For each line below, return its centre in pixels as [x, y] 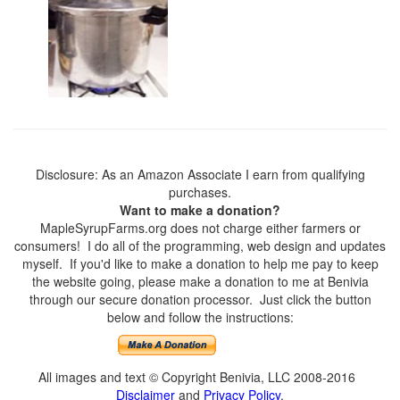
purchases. [200, 192]
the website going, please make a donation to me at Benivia [200, 281]
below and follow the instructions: [200, 317]
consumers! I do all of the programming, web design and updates [200, 246]
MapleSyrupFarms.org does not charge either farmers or [200, 228]
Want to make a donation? [200, 210]
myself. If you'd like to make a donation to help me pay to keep [200, 263]
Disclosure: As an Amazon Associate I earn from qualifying [200, 174]
